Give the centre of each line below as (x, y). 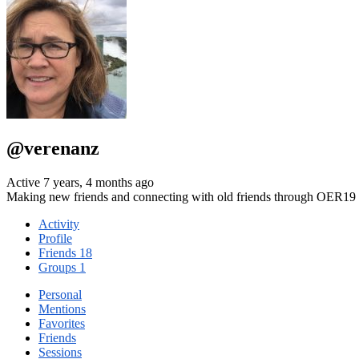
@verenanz (53, 148)
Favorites (62, 323)
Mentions (62, 309)
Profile (55, 238)
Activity (59, 224)
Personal (60, 294)
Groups (59, 267)
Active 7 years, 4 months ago (80, 182)
